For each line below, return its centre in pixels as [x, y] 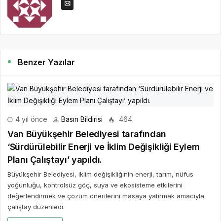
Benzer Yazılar [47, 62]
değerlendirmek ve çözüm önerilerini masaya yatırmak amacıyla [106, 196]
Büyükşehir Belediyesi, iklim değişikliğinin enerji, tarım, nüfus [100, 174]
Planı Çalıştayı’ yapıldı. [55, 159]
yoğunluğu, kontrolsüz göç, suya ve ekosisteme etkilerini [95, 185]
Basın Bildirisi [82, 119]
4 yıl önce [30, 119]
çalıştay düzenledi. [36, 206]
